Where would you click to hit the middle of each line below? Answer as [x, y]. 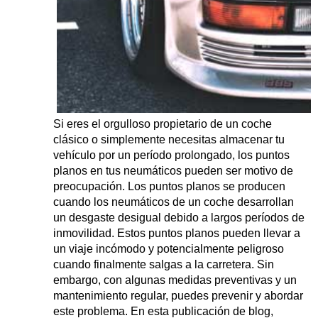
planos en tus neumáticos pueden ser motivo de [173, 171]
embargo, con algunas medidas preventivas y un [175, 280]
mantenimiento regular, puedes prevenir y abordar [178, 296]
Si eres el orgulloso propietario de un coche [163, 124]
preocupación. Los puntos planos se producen [169, 187]
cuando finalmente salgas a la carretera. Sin [164, 265]
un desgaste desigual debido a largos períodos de [179, 218]
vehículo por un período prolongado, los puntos [171, 155]
